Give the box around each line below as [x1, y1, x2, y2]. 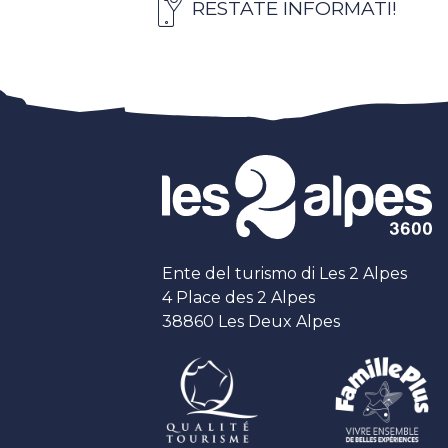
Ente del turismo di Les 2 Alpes [162, 263, 407, 283]
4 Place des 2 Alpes [162, 287, 315, 307]
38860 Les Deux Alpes [162, 311, 340, 331]
